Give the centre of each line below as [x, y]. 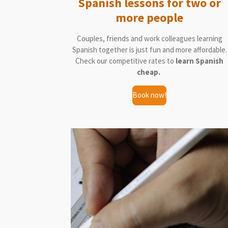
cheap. [150, 72]
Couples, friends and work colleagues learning [149, 38]
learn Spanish [200, 61]
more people [150, 18]
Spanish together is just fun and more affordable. [149, 49]
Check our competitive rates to [126, 61]
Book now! [150, 95]
